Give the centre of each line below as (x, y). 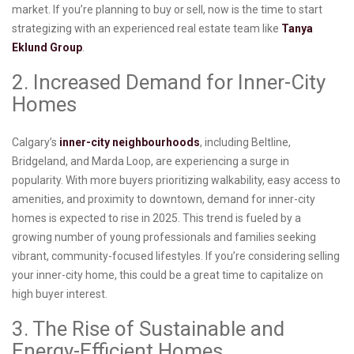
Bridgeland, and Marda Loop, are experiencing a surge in (151, 162)
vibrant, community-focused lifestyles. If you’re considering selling (176, 256)
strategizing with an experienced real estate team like (147, 29)
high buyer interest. (61, 294)
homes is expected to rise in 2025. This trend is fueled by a (156, 218)
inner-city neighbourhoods (130, 143)
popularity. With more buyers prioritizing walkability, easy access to (176, 181)
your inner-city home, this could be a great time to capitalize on (168, 275)
